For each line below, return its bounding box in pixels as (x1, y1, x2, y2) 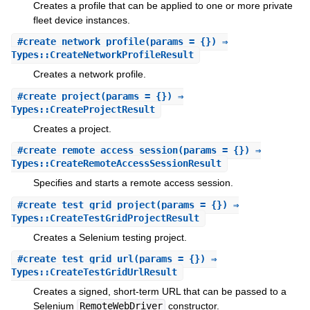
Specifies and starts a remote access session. (33, 177, 233, 189)
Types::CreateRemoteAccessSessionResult (10, 158, 221, 170)
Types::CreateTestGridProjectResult (10, 212, 199, 224)
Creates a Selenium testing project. (33, 231, 187, 243)
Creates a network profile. (33, 69, 146, 80)
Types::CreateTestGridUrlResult (10, 266, 177, 277)
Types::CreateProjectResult (10, 103, 155, 115)
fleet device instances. (33, 14, 130, 26)
